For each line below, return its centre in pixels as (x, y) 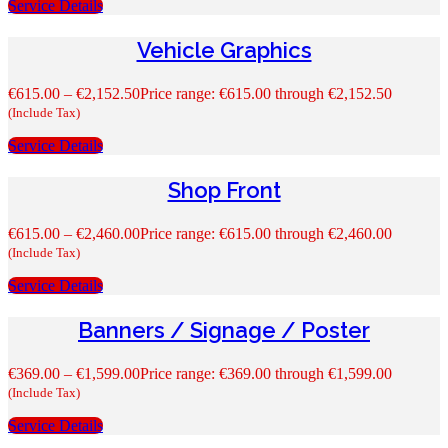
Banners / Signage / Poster (224, 329)
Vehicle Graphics (224, 49)
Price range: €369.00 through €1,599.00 (266, 373)
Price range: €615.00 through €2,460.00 (266, 233)
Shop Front (224, 189)
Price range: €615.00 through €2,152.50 (266, 93)
